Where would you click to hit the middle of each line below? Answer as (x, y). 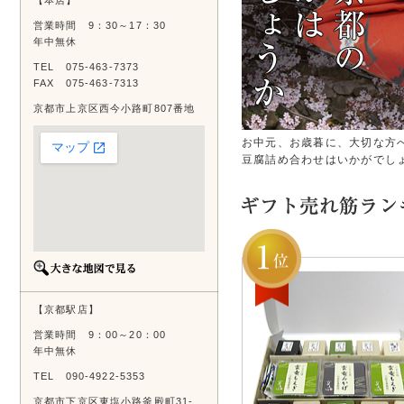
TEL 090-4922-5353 (90, 376)
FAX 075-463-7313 (87, 83)
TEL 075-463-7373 (87, 67)
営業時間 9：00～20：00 (100, 335)
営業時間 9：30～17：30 (100, 25)
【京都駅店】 (66, 309)
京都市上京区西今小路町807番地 (115, 108)
